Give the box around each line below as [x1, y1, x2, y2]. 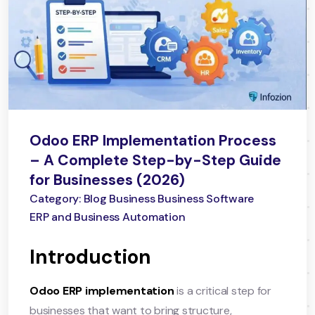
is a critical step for [174, 283, 271, 298]
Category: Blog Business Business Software [30, 191, 255, 206]
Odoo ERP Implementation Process [30, 130, 276, 150]
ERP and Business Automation [30, 209, 186, 224]
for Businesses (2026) [30, 169, 185, 190]
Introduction [30, 243, 151, 270]
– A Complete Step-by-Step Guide [30, 150, 281, 170]
